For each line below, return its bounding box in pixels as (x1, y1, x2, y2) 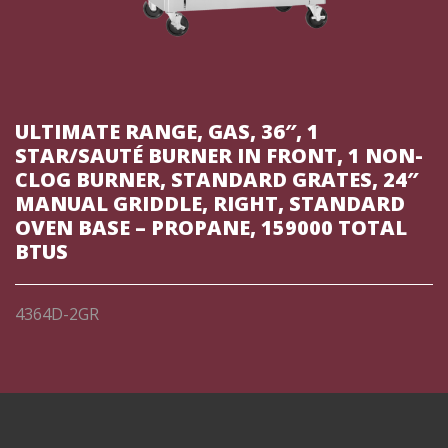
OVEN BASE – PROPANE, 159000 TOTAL (15, 214, 407, 241)
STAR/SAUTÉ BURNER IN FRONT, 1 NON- (15, 142, 423, 169)
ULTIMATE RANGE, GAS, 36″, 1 (15, 118, 319, 145)
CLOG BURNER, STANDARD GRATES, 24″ (15, 166, 418, 193)
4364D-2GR (15, 303, 99, 325)
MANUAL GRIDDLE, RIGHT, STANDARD (15, 190, 405, 217)
